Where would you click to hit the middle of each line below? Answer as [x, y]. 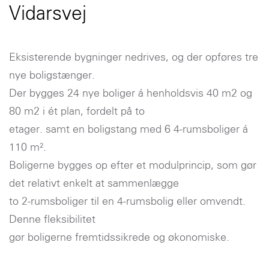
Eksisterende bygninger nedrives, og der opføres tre [134, 57]
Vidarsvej [48, 14]
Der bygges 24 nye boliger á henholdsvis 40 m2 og [131, 93]
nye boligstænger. [52, 75]
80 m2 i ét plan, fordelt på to [77, 111]
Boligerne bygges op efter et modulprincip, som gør [133, 165]
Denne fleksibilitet [52, 219]
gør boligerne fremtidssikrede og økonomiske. [119, 237]
